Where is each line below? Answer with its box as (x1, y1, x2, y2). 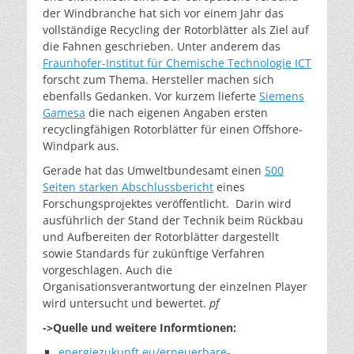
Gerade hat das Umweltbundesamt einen (43, 162, 265, 178)
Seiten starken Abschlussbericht (43, 179, 213, 194)
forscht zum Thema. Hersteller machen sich (43, 71, 274, 87)
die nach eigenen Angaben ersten (85, 104, 268, 120)
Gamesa (43, 104, 85, 120)
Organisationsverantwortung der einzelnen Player (43, 278, 307, 294)
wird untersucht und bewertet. (43, 295, 209, 311)
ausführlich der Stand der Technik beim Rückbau (43, 212, 303, 228)
